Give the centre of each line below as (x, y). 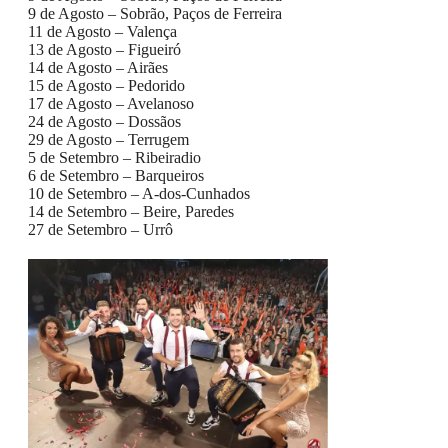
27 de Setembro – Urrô (100, 229)
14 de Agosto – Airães (98, 67)
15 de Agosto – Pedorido (106, 85)
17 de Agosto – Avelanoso (111, 103)
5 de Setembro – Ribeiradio (114, 157)
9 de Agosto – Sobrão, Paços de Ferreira (155, 13)
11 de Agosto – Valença (102, 31)
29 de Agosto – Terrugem (108, 139)
